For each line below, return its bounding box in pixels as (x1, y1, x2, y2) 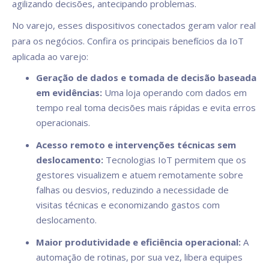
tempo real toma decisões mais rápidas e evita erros (36, 101, 256, 114)
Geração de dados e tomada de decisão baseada (36, 71, 256, 84)
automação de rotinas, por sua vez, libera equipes (36, 251, 243, 264)
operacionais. (36, 116, 90, 129)
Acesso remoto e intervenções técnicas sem (36, 139, 236, 151)
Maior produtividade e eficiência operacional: (36, 236, 241, 249)
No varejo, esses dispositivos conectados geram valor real (12, 19, 256, 32)
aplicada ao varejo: (12, 50, 88, 63)
